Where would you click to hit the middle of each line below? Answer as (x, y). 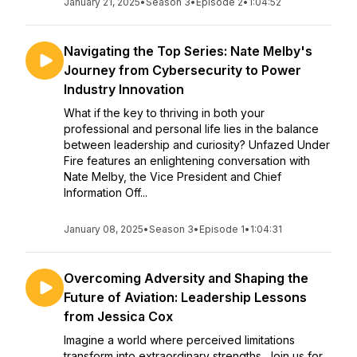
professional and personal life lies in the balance (191, 129)
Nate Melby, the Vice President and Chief (173, 177)
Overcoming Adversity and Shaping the (186, 278)
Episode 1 (222, 229)
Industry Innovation (124, 89)
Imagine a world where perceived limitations (179, 340)
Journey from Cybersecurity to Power (182, 70)
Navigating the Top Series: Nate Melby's (188, 51)
